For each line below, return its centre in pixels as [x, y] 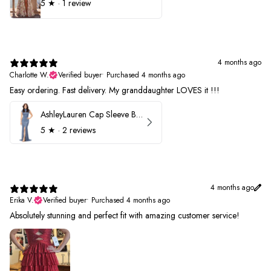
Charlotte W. [29, 75]
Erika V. [22, 201]
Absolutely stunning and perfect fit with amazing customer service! [125, 216]
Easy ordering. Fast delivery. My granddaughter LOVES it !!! [115, 90]
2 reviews [79, 130]
